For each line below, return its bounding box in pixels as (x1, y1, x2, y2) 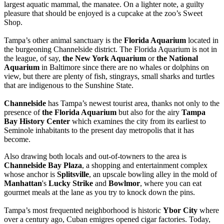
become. (4, 135, 30, 144)
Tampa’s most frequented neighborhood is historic (4, 206, 163, 215)
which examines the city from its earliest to (70, 117, 206, 126)
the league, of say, (4, 54, 62, 63)
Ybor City (163, 206, 197, 215)
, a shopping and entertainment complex (82, 161, 207, 170)
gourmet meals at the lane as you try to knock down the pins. (4, 188, 195, 197)
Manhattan (4, 179, 42, 188)
